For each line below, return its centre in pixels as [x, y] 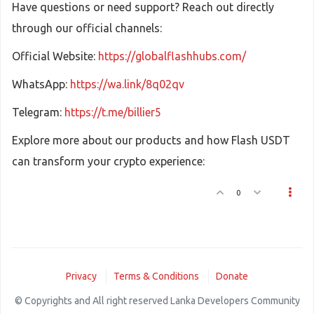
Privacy [81, 276]
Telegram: [38, 112]
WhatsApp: [41, 84]
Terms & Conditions [156, 276]
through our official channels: [87, 28]
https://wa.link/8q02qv [127, 84]
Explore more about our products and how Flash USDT [151, 140]
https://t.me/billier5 [113, 112]
